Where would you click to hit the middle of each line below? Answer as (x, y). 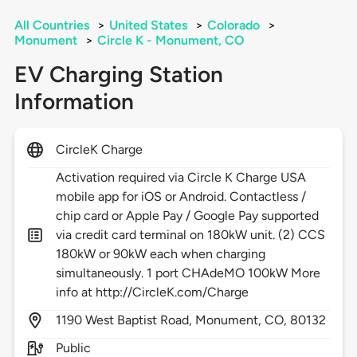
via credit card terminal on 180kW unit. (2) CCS (190, 235)
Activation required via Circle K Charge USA (181, 178)
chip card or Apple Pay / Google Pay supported (187, 216)
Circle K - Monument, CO (171, 41)
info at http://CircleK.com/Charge (152, 292)
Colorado (233, 25)
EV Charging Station (118, 75)
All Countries (51, 25)
